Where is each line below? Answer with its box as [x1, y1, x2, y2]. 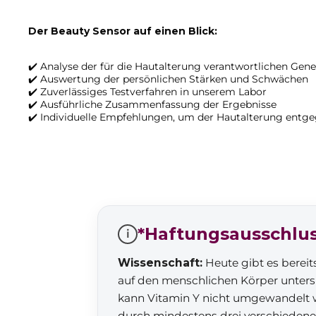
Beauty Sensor [51, 25, 130, 37]
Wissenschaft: [118, 256, 202, 269]
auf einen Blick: [130, 25, 217, 37]
